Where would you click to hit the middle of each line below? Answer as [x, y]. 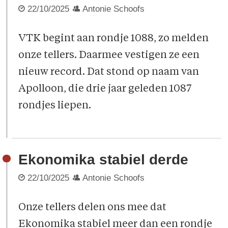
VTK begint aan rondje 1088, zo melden [114, 38]
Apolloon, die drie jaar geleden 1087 [105, 89]
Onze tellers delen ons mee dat [93, 207]
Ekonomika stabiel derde [104, 160]
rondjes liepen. [55, 106]
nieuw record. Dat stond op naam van [109, 72]
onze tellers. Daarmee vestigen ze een [109, 55]
